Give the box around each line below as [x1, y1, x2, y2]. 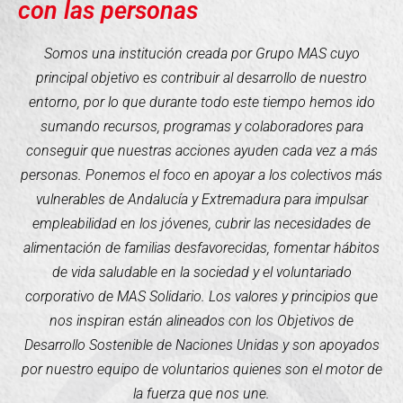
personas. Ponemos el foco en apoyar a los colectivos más [21, 166, 382, 184]
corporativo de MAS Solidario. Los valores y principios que [25, 288, 378, 306]
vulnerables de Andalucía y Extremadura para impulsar [35, 191, 368, 209]
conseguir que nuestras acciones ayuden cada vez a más [25, 142, 378, 160]
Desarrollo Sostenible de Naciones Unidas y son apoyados [23, 336, 380, 354]
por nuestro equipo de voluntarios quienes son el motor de [21, 361, 382, 379]
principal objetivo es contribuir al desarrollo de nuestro [36, 69, 367, 87]
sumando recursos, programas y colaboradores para [40, 118, 363, 136]
